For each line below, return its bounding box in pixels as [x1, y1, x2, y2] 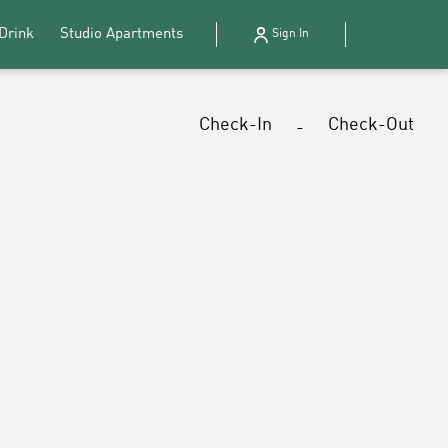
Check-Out [327, 116, 414, 134]
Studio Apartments [59, 26, 183, 42]
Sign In [272, 28, 309, 41]
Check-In [198, 116, 272, 134]
